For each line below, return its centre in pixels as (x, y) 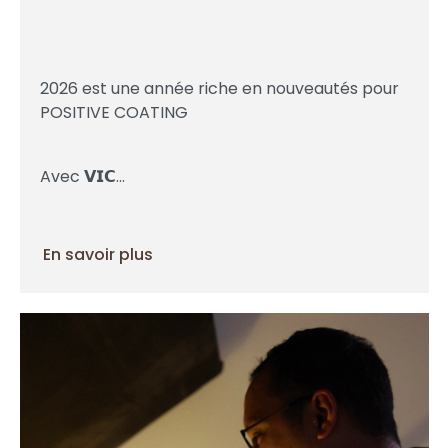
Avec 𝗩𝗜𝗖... (82, 177)
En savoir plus (97, 255)
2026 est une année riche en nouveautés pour (219, 89)
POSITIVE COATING (115, 113)
